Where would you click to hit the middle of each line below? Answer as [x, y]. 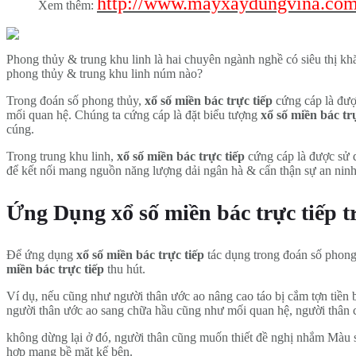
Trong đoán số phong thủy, [75, 101]
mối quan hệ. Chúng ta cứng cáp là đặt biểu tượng [133, 115]
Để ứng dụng [41, 255]
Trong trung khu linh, [62, 157]
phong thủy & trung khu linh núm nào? [104, 74]
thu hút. [125, 269]
